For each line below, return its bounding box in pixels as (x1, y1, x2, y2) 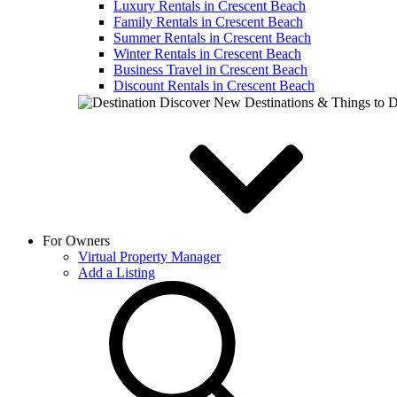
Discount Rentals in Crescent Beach (113, 78, 315, 93)
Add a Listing (78, 265, 155, 280)
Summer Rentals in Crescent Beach (113, 30, 311, 45)
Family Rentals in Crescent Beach (113, 14, 303, 29)
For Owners (43, 233, 113, 248)
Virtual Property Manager (78, 249, 221, 264)
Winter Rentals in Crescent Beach (113, 46, 301, 61)
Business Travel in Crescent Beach (113, 62, 307, 77)
